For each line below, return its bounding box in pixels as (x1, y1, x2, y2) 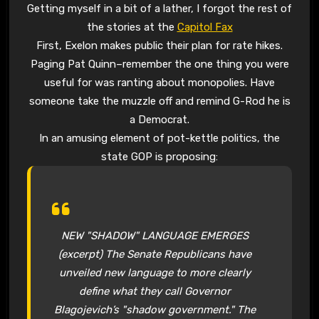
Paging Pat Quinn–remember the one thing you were (30, 57, 289, 70)
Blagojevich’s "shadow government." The (53, 303, 256, 316)
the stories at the (86, 20, 177, 33)
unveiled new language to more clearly (58, 266, 251, 279)
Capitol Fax (177, 20, 233, 33)
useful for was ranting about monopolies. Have (44, 75, 275, 89)
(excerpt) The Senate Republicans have (58, 247, 251, 261)
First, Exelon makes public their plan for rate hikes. (36, 38, 283, 52)
